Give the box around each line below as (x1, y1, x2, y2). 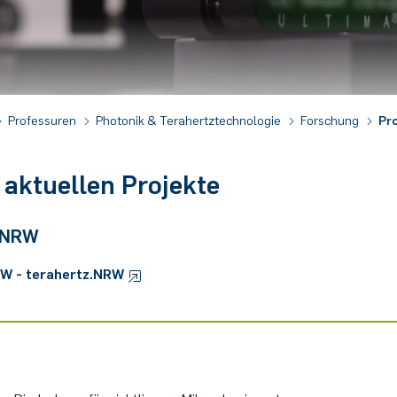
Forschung (300, 112, 362, 128)
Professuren (8, 112, 79, 128)
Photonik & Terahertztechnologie (96, 112, 284, 128)
